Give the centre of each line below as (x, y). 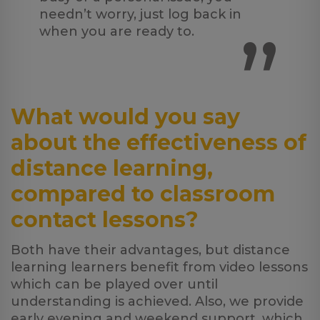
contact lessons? (105, 220)
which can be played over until (114, 284)
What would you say (125, 117)
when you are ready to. (117, 31)
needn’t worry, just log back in (140, 14)
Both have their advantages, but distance (150, 250)
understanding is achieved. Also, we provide (157, 301)
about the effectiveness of (159, 142)
